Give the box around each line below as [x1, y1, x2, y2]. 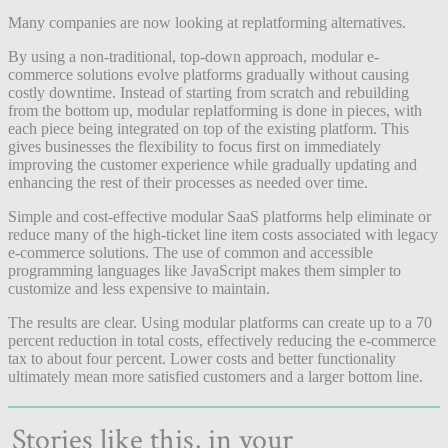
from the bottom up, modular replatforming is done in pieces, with [8, 101, 422, 119]
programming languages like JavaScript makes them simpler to [8, 261, 401, 279]
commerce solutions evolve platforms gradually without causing [8, 65, 409, 83]
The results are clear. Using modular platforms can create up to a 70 [8, 313, 432, 331]
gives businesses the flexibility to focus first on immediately [8, 137, 381, 155]
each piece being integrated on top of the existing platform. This [8, 119, 409, 137]
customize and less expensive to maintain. [8, 279, 270, 297]
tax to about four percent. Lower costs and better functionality [8, 349, 396, 367]
